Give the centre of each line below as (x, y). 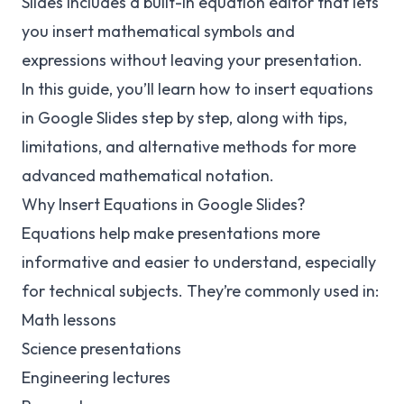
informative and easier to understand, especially (199, 262)
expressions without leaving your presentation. (192, 60)
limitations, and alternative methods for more (189, 147)
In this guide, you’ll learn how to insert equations (197, 89)
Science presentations (101, 349)
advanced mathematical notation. (148, 175)
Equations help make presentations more (171, 233)
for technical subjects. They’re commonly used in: (200, 291)
